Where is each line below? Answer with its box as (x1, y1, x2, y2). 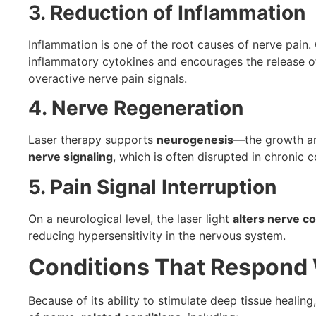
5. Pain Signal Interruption (28, 174, 276, 199)
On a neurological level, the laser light (28, 211, 233, 226)
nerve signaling (28, 150, 113, 164)
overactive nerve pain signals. (28, 71, 187, 85)
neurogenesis (157, 133, 233, 147)
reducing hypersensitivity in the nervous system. (28, 228, 286, 243)
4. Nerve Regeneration (28, 96, 243, 121)
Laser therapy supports (28, 133, 157, 147)
